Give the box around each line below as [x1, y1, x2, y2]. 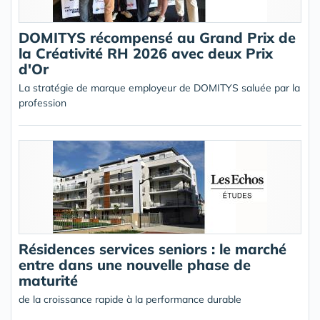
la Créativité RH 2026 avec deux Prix [19, 44, 273, 62]
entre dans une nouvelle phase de [19, 256, 251, 274]
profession [19, 96, 66, 109]
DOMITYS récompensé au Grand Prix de [19, 29, 296, 46]
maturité [19, 271, 78, 289]
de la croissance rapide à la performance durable [19, 293, 241, 306]
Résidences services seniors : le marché [19, 240, 286, 258]
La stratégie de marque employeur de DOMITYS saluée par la [19, 81, 300, 94]
